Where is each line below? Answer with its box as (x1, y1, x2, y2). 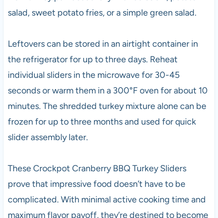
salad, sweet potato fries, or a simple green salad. (7, 7, 197, 18)
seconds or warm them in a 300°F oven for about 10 (7, 85, 208, 96)
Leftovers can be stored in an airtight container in (7, 38, 198, 50)
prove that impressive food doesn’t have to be (7, 179, 185, 190)
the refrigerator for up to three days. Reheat (7, 54, 178, 65)
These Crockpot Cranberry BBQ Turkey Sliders (7, 163, 186, 174)
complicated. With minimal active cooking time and (7, 194, 206, 205)
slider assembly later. (7, 132, 88, 143)
